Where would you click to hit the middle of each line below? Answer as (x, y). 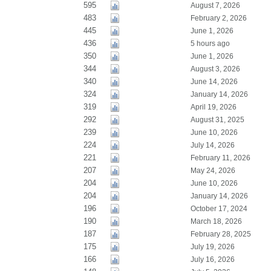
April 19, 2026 (213, 107)
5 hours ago (210, 44)
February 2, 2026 (218, 18)
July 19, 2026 (212, 247)
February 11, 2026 (220, 158)
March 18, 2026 (216, 221)
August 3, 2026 (215, 69)
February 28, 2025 (220, 234)
